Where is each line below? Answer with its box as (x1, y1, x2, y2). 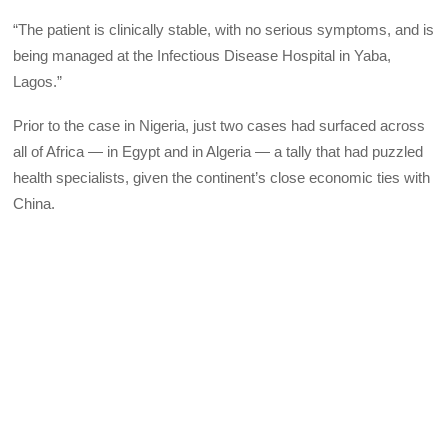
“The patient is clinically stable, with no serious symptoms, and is (13, 21, 435, 39)
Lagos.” (13, 73, 63, 91)
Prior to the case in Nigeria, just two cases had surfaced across (13, 117, 426, 135)
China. (13, 195, 56, 213)
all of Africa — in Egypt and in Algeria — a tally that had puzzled (13, 143, 424, 161)
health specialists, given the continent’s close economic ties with (13, 169, 431, 187)
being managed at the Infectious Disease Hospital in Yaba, (13, 47, 392, 65)
